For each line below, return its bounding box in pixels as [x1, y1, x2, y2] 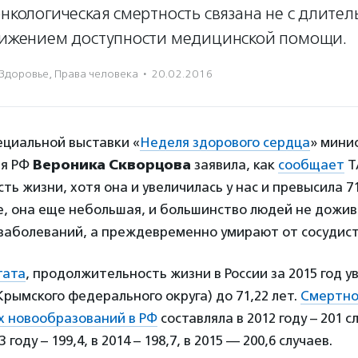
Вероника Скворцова [33, 157, 191, 173]
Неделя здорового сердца [140, 134, 310, 150]
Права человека [54, 67, 138, 81]
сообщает [278, 157, 344, 173]
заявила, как [191, 157, 278, 173]
